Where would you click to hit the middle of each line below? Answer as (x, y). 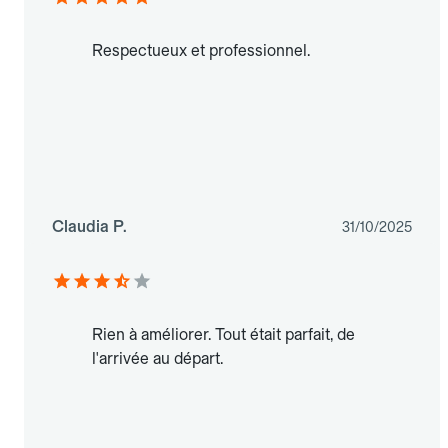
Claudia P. (89, 227)
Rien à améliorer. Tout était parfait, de (223, 335)
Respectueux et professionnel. (201, 51)
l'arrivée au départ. (157, 359)
